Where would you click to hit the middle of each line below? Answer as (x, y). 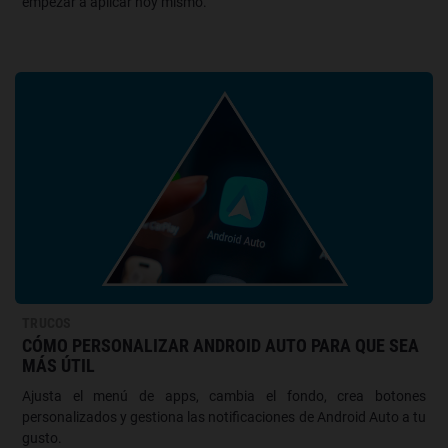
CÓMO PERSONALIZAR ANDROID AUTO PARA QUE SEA (220, 345)
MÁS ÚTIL (58, 365)
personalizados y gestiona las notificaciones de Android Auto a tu (224, 416)
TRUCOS (47, 322)
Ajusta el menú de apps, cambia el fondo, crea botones (224, 395)
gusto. (42, 437)
